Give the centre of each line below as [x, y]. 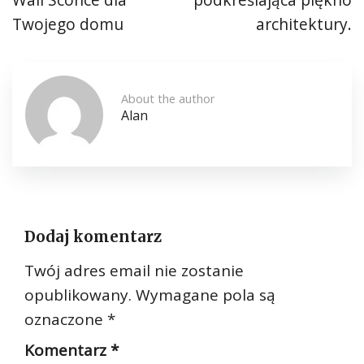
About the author [168, 98]
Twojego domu [68, 24]
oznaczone [66, 319]
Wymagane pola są [206, 295]
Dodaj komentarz [93, 237]
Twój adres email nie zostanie [134, 271]
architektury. [304, 24]
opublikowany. [78, 295]
